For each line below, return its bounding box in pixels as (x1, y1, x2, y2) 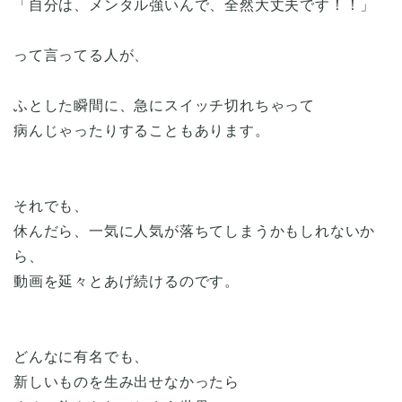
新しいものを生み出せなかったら (13, 373, 240, 389)
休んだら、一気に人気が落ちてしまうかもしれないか (13, 223, 376, 239)
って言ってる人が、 (13, 47, 150, 63)
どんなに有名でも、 (13, 348, 150, 364)
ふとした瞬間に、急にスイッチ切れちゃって (13, 97, 315, 113)
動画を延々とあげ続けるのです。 (13, 273, 240, 289)
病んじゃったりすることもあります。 (13, 122, 270, 138)
